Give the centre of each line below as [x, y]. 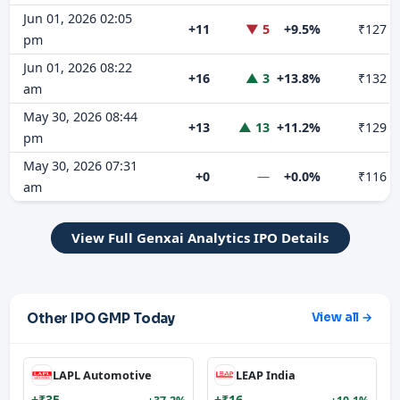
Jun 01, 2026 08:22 [78, 68]
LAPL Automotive [102, 375]
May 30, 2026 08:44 [81, 117]
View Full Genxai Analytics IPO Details [200, 238]
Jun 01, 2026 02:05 [78, 19]
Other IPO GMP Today [101, 318]
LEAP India [266, 375]
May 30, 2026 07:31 [81, 166]
